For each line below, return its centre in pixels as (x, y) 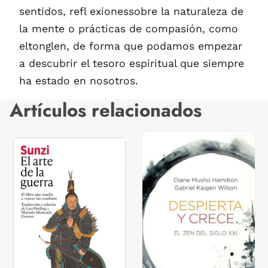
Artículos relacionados (106, 110)
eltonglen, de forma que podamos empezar (131, 46)
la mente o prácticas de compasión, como (129, 28)
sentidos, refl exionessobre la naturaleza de (131, 11)
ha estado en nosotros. (79, 80)
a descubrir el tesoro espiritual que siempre (132, 63)
